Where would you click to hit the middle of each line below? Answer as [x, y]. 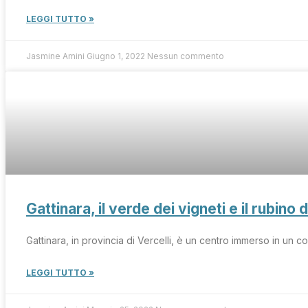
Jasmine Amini [56, 56]
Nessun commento [186, 56]
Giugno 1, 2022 [117, 56]
